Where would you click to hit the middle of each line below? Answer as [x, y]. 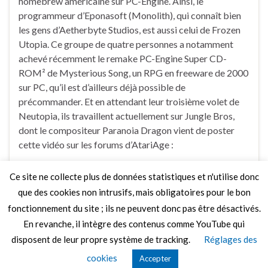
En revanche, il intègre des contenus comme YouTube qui [134, 223]
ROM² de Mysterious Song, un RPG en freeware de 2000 [133, 72]
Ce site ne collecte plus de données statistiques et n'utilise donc [134, 177]
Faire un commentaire [208, 178]
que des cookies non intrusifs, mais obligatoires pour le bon [134, 192]
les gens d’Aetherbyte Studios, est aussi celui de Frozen [130, 29]
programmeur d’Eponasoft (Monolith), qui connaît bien [130, 15]
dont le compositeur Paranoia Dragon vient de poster [127, 130]
